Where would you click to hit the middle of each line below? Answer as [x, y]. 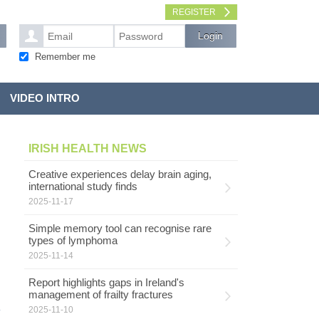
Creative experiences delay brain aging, [120, 174]
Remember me [66, 57]
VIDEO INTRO [45, 98]
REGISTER [194, 12]
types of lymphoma [73, 240]
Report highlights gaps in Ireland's [106, 282]
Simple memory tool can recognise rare [120, 228]
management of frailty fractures [100, 294]
